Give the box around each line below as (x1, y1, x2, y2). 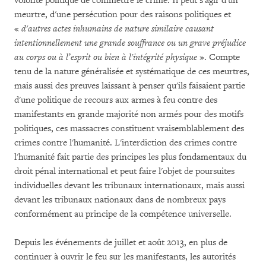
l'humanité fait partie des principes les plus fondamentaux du (14, 151, 246, 163)
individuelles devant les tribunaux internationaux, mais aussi (14, 180, 245, 191)
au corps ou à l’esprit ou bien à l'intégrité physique (14, 52, 197, 63)
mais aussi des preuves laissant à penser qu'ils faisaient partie (14, 80, 245, 91)
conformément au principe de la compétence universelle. (14, 208, 232, 220)
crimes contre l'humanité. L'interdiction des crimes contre (14, 137, 237, 148)
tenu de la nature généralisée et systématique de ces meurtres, (14, 66, 249, 77)
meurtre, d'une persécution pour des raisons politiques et (14, 9, 231, 20)
